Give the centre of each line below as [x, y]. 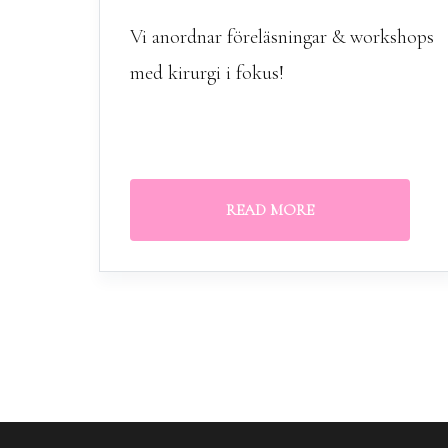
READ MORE [270, 210]
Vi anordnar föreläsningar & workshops [282, 37]
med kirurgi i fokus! [207, 73]
